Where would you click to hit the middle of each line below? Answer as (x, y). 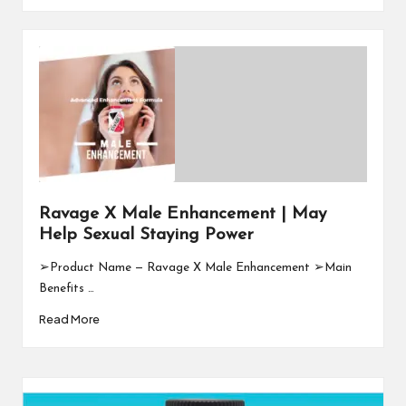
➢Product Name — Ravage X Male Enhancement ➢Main (195, 267)
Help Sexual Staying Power (146, 235)
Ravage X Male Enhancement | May (182, 214)
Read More (69, 319)
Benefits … (66, 288)
